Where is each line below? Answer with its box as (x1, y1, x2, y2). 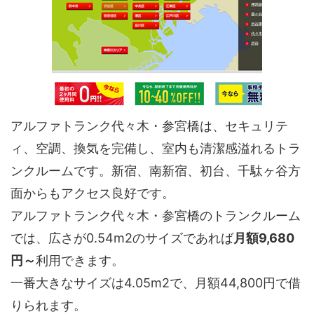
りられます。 (11, 297, 86, 313)
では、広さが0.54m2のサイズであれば (11, 230, 233, 245)
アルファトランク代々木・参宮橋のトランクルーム (11, 207, 301, 223)
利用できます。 (36, 252, 124, 268)
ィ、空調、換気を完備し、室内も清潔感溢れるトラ (11, 140, 301, 156)
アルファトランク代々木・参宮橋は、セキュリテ (11, 118, 288, 133)
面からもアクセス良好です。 (11, 185, 175, 200)
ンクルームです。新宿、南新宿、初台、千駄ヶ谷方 (11, 163, 301, 178)
